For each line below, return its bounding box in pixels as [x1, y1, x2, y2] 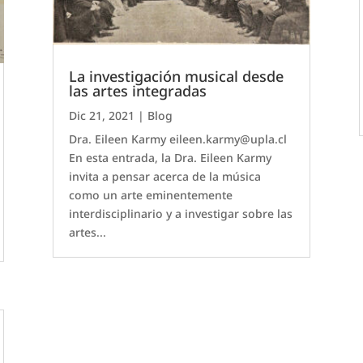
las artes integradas [68, 81, 207, 101]
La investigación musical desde [68, 66, 284, 87]
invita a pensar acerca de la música [68, 169, 261, 185]
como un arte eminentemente [68, 187, 233, 203]
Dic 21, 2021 [68, 108, 135, 124]
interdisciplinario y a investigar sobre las [68, 206, 293, 222]
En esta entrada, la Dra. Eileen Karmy [68, 150, 271, 166]
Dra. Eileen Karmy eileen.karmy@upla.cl [68, 131, 287, 147]
